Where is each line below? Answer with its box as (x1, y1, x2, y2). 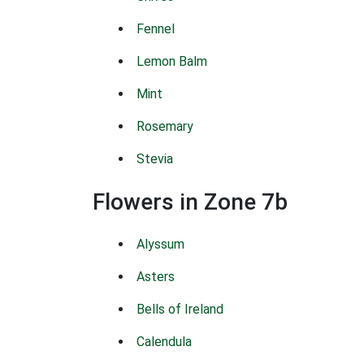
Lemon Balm (136, 54, 207, 69)
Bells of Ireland (136, 301, 223, 317)
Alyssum (136, 236, 184, 252)
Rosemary (136, 119, 193, 134)
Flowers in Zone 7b (93, 188, 288, 215)
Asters (136, 269, 175, 284)
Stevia (136, 151, 173, 167)
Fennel (136, 21, 175, 37)
